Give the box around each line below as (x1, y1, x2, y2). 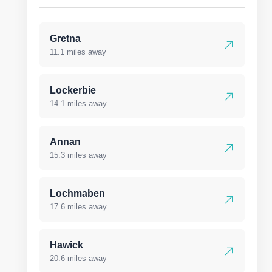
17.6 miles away (50, 202, 107, 211)
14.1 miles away (50, 99, 107, 108)
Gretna (50, 33, 81, 44)
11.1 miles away (50, 47, 106, 56)
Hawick (50, 240, 83, 250)
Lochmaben (50, 188, 105, 199)
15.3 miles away (50, 151, 107, 160)
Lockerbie (50, 85, 96, 95)
